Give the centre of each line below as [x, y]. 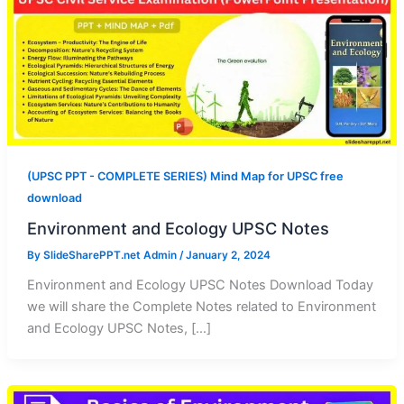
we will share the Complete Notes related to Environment [201, 307]
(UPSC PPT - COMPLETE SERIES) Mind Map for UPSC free [185, 176]
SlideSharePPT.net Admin [111, 256]
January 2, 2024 [228, 256]
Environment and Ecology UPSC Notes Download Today [200, 285]
